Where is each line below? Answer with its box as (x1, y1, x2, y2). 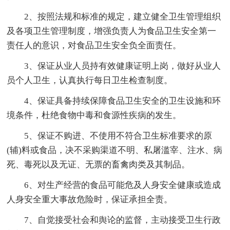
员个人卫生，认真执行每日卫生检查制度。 (7, 75, 173, 85)
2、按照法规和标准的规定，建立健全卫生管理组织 (24, 11, 221, 22)
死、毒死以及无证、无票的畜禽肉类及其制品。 (7, 159, 190, 169)
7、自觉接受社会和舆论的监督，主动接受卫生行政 (24, 215, 221, 225)
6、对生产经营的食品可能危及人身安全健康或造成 (24, 180, 221, 190)
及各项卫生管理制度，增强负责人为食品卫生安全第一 (7, 26, 217, 36)
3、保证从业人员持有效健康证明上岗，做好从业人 (24, 61, 221, 71)
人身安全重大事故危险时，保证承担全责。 (7, 194, 173, 204)
